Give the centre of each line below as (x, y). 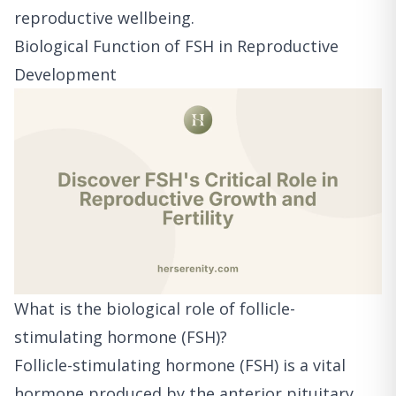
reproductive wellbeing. (104, 17)
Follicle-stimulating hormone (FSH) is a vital (180, 366)
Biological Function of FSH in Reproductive (176, 46)
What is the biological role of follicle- (155, 309)
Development (65, 74)
